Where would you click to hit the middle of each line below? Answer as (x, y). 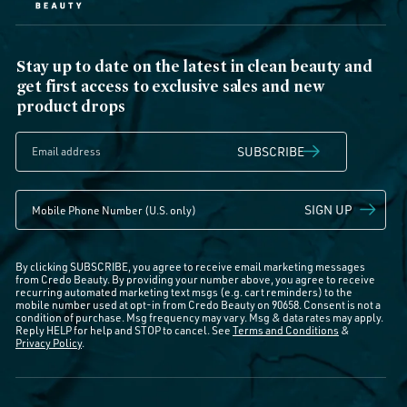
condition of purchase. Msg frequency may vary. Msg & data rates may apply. (199, 317)
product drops (71, 105)
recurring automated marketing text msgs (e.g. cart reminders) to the (184, 292)
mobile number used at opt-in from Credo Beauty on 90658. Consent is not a (198, 304)
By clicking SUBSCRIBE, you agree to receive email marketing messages (190, 266)
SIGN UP (328, 209)
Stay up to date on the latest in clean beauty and (195, 65)
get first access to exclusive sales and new (170, 85)
